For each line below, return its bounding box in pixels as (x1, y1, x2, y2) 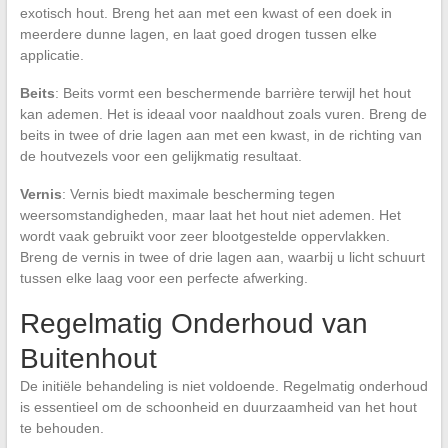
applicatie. (19, 46, 84, 63)
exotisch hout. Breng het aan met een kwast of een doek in (19, 4, 392, 21)
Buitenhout (19, 342, 157, 374)
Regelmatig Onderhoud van (19, 307, 368, 339)
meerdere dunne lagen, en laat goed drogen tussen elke (19, 25, 377, 42)
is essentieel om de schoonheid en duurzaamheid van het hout (19, 398, 417, 415)
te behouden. (19, 419, 104, 436)
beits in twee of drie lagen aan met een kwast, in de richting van (19, 126, 422, 143)
